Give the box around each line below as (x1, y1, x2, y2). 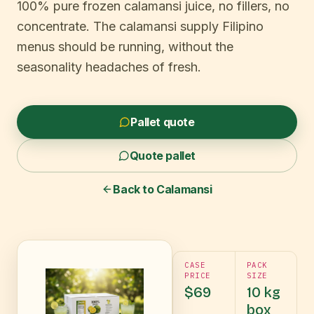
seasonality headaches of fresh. (17, 60, 201, 74)
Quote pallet (129, 149, 196, 163)
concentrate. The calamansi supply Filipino (17, 19, 264, 34)
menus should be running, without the (17, 39, 233, 54)
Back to (113, 182, 157, 196)
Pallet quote (130, 115, 195, 129)
